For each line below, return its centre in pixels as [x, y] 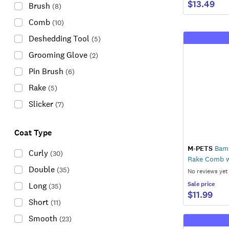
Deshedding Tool [59, 39]
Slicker [41, 104]
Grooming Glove [58, 55]
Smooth [43, 219]
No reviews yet [208, 171]
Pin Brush [46, 71]
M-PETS [200, 148]
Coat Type [33, 133]
